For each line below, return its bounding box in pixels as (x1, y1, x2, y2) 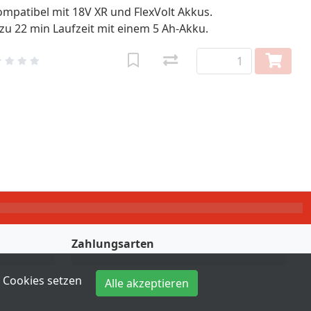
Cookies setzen (3, 273, 82, 288)
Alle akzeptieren (105, 276, 189, 291)
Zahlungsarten (72, 236, 154, 251)
